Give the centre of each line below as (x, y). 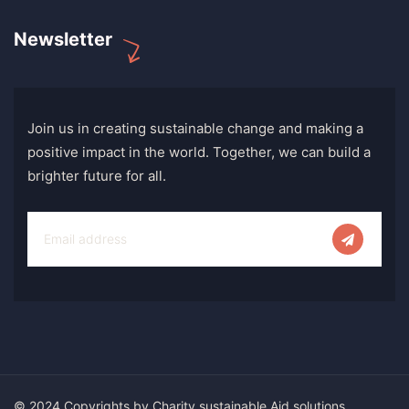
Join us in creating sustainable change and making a (195, 128)
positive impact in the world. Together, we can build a (199, 152)
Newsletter (63, 39)
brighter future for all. (97, 176)
